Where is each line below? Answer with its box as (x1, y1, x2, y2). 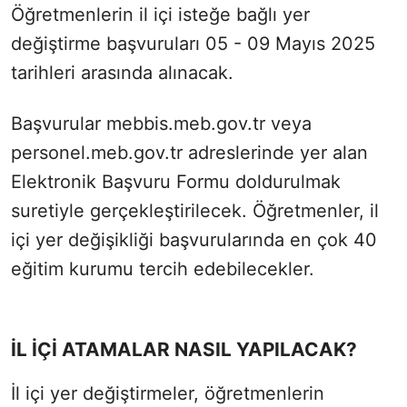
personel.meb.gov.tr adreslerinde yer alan (11, 142, 368, 164)
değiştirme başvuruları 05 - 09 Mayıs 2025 (11, 33, 375, 55)
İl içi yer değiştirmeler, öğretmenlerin (11, 382, 324, 405)
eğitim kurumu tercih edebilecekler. (11, 258, 314, 281)
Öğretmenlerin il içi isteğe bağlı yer (11, 4, 310, 26)
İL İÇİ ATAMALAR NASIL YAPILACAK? (11, 338, 357, 362)
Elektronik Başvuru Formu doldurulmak (11, 171, 341, 194)
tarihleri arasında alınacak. (11, 62, 233, 84)
